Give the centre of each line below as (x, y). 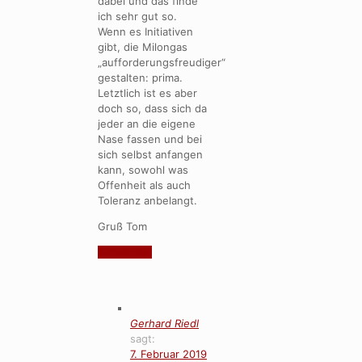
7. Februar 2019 (168, 354)
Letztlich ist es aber (147, 93)
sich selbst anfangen (150, 154)
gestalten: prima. (140, 77)
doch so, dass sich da (152, 108)
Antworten (125, 252)
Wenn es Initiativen (145, 31)
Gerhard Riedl (164, 323)
